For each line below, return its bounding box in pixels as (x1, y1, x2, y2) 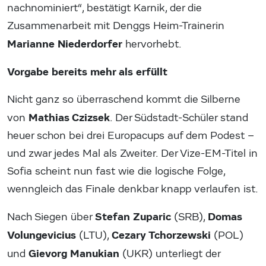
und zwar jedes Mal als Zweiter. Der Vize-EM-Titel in (7, 147, 258, 160)
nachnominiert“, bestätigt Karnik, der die (7, 2, 202, 15)
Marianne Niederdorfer (7, 37, 122, 51)
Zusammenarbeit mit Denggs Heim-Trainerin (7, 20, 224, 33)
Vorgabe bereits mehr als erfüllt (7, 65, 167, 79)
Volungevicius (7, 229, 76, 242)
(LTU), (76, 229, 112, 242)
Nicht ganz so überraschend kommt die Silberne (7, 93, 240, 106)
